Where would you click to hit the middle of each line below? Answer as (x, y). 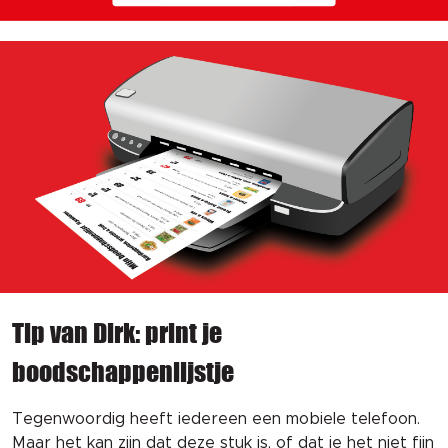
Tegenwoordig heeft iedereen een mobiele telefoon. (216, 418)
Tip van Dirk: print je (117, 332)
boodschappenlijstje (123, 371)
